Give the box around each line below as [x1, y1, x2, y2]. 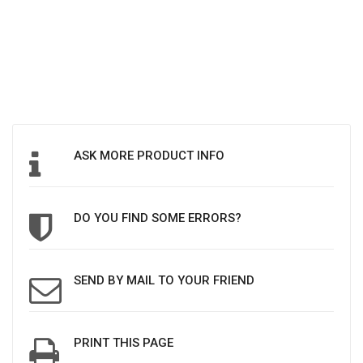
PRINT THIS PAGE [74, 335, 173, 350]
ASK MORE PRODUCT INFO [74, 147, 224, 163]
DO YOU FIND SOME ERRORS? [74, 210, 241, 225]
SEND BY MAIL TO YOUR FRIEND [74, 272, 254, 288]
